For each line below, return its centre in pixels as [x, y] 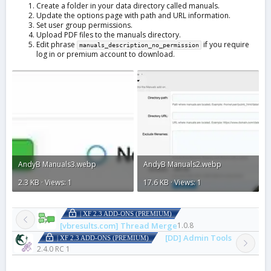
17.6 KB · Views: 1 [172, 182]
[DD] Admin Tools [198, 237]
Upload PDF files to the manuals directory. [109, 34]
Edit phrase [57, 44]
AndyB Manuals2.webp [182, 164]
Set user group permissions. [84, 25]
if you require [225, 44]
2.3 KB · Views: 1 [45, 182]
